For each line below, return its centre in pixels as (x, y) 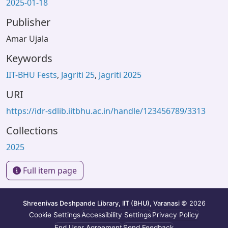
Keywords (29, 58)
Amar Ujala (27, 39)
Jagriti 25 (78, 75)
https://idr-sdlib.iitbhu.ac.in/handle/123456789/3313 (106, 111)
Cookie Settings (55, 215)
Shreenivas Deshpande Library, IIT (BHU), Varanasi (102, 203)
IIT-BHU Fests (32, 75)
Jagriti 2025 (120, 75)
